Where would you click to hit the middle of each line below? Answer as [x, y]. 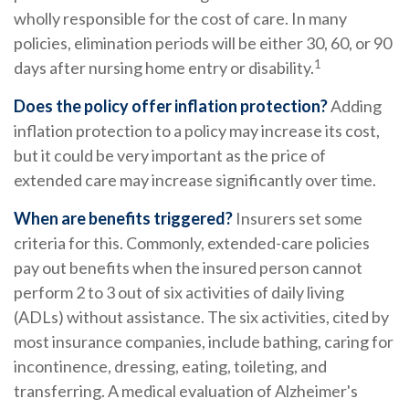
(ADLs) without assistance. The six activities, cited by [201, 317]
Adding [355, 106]
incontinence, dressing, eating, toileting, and [170, 367]
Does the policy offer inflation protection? [171, 106]
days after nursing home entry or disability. [164, 68]
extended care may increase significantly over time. [195, 180]
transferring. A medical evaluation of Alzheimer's [186, 391]
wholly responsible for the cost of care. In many [180, 19]
